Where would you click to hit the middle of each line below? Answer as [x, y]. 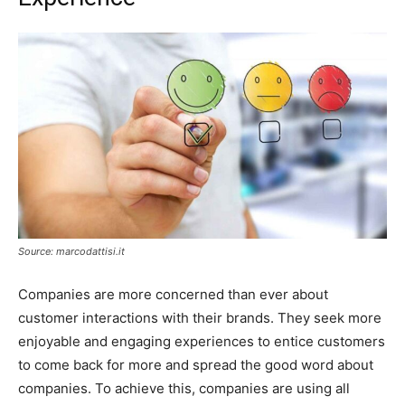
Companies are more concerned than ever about [173, 295]
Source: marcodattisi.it [71, 252]
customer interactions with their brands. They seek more [200, 318]
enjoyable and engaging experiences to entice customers [202, 342]
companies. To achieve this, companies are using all [184, 389]
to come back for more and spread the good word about [196, 365]
